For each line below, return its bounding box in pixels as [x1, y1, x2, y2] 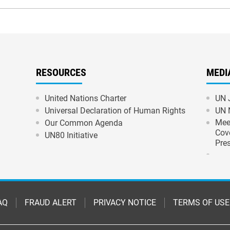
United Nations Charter [45, 93, 126, 103]
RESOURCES [36, 66, 86, 79]
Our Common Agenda [45, 118, 123, 128]
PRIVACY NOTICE [93, 198, 156, 207]
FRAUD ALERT [25, 198, 76, 207]
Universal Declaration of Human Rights [45, 106, 185, 116]
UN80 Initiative [45, 130, 98, 140]
